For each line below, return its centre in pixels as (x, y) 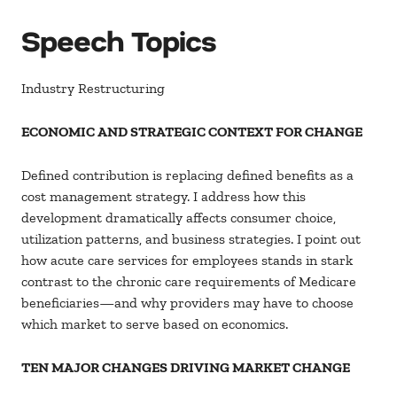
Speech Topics (119, 40)
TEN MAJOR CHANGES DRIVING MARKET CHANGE (186, 368)
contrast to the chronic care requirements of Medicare (189, 282)
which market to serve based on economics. (156, 324)
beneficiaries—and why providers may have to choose (187, 303)
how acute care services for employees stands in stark (187, 261)
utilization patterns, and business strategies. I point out (191, 239)
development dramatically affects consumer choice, (179, 218)
